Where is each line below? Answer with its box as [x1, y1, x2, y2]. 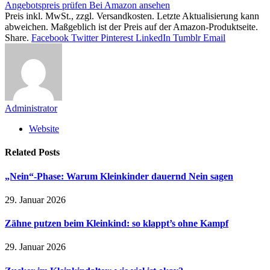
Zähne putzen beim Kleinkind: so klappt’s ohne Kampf [5, 218, 228, 229]
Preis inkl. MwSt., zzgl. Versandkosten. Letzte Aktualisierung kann [5, 11, 259, 22]
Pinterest [101, 33, 133, 43]
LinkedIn [136, 33, 171, 43]
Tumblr [173, 33, 201, 43]
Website [29, 124, 59, 134]
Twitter [71, 33, 98, 43]
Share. [5, 33, 29, 43]
